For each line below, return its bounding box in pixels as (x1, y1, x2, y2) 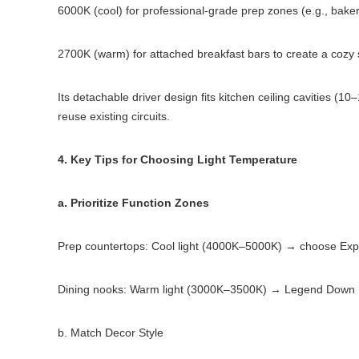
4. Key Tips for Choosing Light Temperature (58, 153, 297, 166)
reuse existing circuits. (58, 110, 170, 123)
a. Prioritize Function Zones (58, 196, 209, 209)
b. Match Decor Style (58, 326, 163, 339)
